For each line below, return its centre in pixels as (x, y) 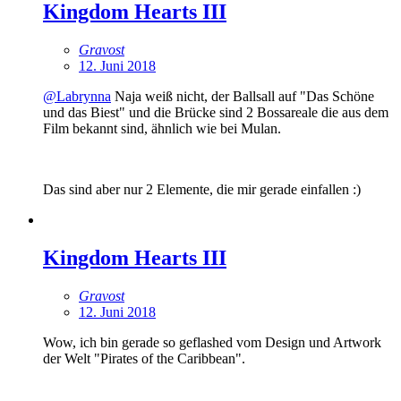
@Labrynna (77, 97)
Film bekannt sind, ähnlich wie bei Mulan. (162, 129)
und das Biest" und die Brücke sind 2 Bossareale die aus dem (216, 113)
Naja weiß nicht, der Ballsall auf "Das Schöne (243, 97)
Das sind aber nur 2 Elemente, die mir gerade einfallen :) (202, 190)
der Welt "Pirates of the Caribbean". (144, 358)
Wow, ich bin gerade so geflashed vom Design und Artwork (212, 342)
